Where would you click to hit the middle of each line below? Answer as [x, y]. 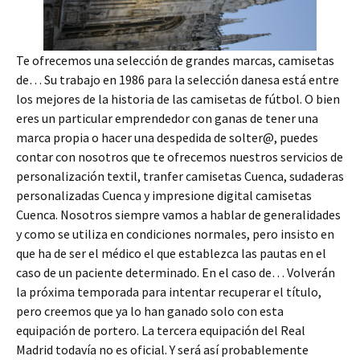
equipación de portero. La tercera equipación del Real [161, 330]
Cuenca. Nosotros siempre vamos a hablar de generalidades [178, 214]
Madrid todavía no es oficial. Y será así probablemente [162, 349]
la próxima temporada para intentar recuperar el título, [169, 291]
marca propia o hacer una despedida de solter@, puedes [167, 137]
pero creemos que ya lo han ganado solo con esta [150, 311]
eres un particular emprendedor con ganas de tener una [167, 118]
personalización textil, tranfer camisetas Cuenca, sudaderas [180, 176]
